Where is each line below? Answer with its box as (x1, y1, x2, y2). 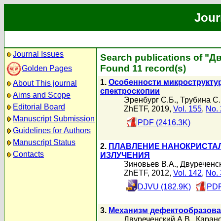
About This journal (13, 79, 77, 87)
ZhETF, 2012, (124, 169, 173, 177)
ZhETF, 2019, (124, 105, 173, 113)
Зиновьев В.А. (124, 160, 176, 168)
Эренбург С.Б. (124, 96, 176, 104)
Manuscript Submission (13, 114, 95, 123)
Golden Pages (22, 64, 72, 73)
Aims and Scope (13, 91, 71, 99)
